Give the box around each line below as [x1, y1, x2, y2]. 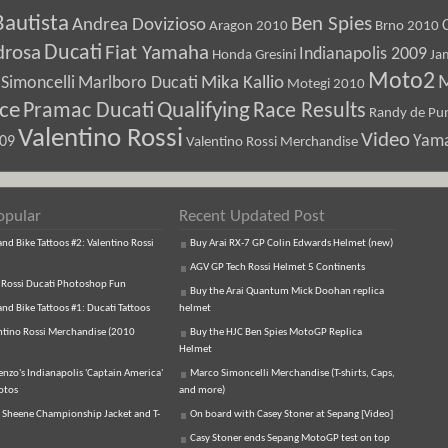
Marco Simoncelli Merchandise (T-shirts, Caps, [190, 368, 395, 379]
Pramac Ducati [23, 100, 154, 123]
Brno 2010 [375, 19, 439, 34]
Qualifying [157, 100, 250, 123]
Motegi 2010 [287, 77, 365, 92]
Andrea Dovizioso [72, 15, 206, 35]
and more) [179, 385, 225, 396]
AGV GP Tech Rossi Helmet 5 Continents [190, 262, 365, 273]
